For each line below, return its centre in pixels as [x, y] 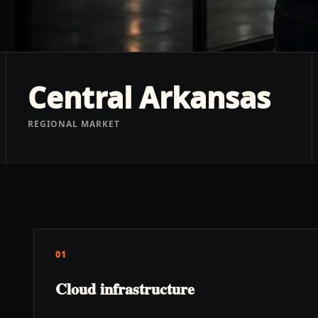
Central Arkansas [149, 98]
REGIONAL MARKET [74, 124]
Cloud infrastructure [125, 289]
